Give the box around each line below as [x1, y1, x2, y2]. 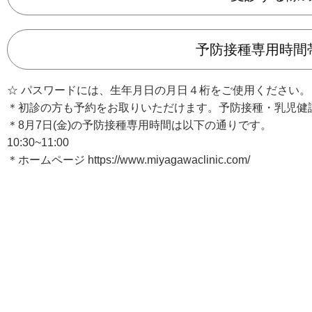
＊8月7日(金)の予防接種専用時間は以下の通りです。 [7, 119, 272, 131]
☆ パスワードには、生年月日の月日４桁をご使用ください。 [7, 84, 311, 96]
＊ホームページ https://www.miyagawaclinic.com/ [7, 154, 250, 166]
